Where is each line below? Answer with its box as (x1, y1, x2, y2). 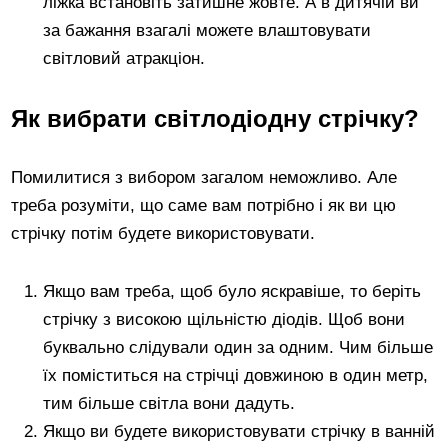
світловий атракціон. (43, 48, 206, 68)
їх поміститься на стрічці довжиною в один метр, (43, 365, 429, 385)
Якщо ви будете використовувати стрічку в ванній (43, 421, 436, 441)
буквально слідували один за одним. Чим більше (43, 337, 434, 357)
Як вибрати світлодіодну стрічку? (11, 104, 420, 132)
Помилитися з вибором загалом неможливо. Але (11, 167, 398, 187)
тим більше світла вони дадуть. (43, 393, 296, 413)
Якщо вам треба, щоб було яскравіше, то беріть (43, 281, 422, 301)
